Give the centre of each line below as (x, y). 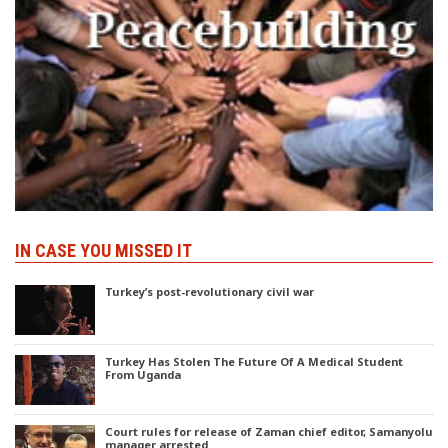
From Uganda (143, 374)
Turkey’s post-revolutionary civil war (209, 291)
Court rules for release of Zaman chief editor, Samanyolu (269, 431)
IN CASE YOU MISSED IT (103, 250)
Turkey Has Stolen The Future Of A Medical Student (254, 361)
